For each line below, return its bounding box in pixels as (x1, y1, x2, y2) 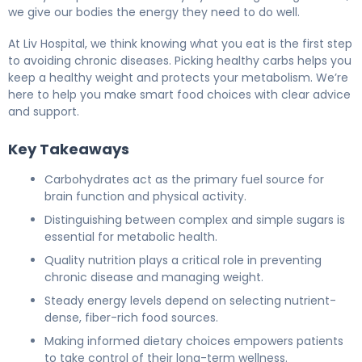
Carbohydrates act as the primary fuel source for (44, 170, 324, 187)
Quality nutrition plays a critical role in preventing (44, 251, 322, 268)
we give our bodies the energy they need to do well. (8, 3, 300, 20)
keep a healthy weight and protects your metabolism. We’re (8, 69, 348, 86)
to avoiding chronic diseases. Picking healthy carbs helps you (8, 52, 351, 69)
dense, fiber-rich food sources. (44, 309, 218, 326)
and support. (8, 103, 79, 120)
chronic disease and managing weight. (44, 268, 263, 285)
